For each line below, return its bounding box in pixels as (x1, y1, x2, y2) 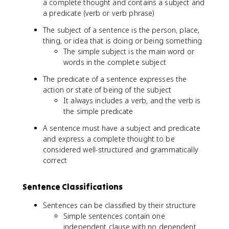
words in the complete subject (63, 57, 166, 67)
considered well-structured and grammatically (43, 145, 198, 154)
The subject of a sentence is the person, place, (43, 25, 200, 35)
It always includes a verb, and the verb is (63, 96, 201, 105)
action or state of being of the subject (43, 85, 172, 95)
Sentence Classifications (22, 181, 123, 192)
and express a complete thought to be (43, 134, 175, 144)
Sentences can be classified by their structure (43, 200, 196, 210)
